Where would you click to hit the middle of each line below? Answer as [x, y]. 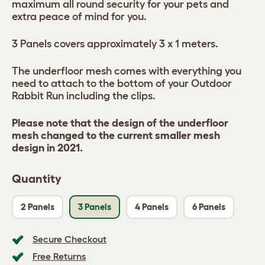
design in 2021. [47, 148]
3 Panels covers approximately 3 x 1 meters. [115, 44]
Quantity [37, 179]
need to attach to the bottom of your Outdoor [122, 83]
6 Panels [209, 207]
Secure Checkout [70, 239]
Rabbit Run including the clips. [84, 96]
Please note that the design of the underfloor [120, 123]
